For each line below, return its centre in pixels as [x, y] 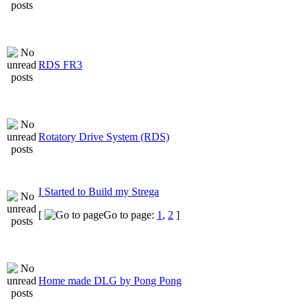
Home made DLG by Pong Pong [110, 280]
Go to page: [130, 214]
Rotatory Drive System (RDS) [104, 136]
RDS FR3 [60, 64]
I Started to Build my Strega [99, 191]
